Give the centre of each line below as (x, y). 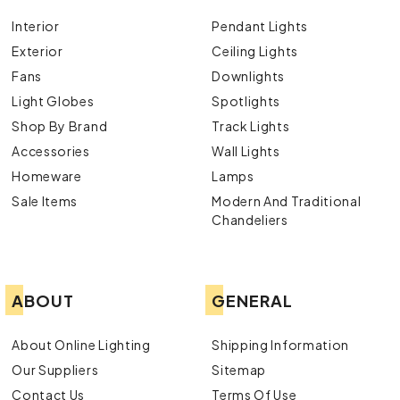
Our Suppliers (55, 369)
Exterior (37, 50)
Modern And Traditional (287, 200)
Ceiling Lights (255, 50)
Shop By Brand (60, 125)
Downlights (249, 75)
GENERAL (253, 300)
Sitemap (239, 369)
